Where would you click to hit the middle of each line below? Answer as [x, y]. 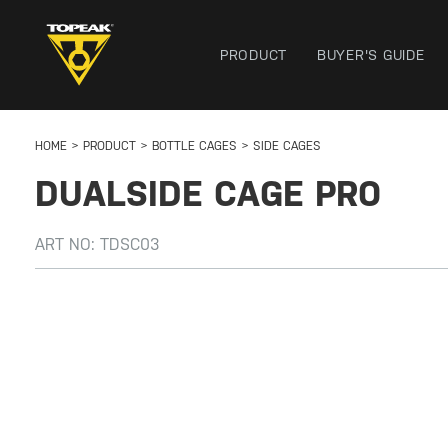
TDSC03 [130, 244]
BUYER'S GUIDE [371, 55]
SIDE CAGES [287, 146]
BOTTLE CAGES [194, 146]
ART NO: [67, 244]
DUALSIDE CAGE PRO [208, 193]
